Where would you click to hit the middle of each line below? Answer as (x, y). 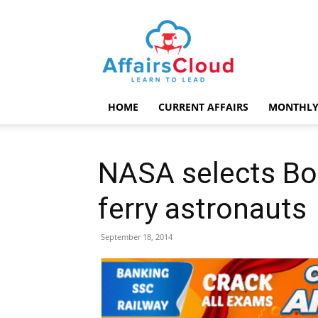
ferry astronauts (202, 209)
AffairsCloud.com (209, 27)
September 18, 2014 (137, 237)
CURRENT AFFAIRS (203, 107)
